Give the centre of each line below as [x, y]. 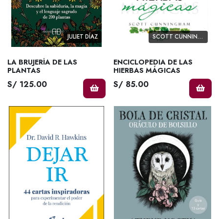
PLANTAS [24, 70]
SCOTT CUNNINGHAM [200, 36]
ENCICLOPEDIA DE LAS [153, 62]
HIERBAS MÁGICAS [147, 70]
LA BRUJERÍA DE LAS [42, 62]
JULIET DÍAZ [83, 36]
